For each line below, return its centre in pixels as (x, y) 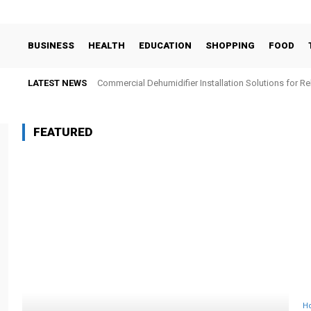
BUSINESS (51, 45)
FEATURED (63, 132)
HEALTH (107, 45)
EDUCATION (165, 45)
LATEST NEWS (57, 83)
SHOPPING (230, 45)
